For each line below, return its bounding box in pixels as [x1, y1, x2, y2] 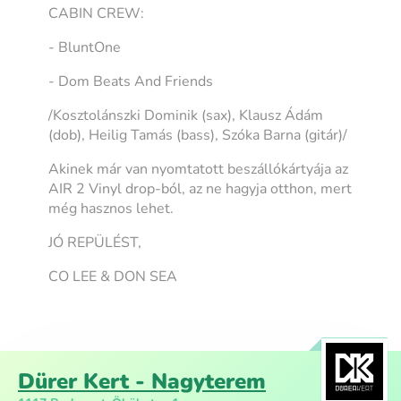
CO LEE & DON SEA [48, 266, 178, 286]
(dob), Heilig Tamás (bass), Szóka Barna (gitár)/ [48, 124, 348, 145]
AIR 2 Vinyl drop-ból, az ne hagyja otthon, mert [48, 178, 353, 199]
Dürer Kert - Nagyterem [18, 366, 266, 396]
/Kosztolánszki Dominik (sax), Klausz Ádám [48, 105, 324, 125]
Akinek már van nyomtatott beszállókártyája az [48, 158, 349, 179]
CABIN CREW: [48, 3, 145, 23]
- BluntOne [48, 37, 122, 57]
